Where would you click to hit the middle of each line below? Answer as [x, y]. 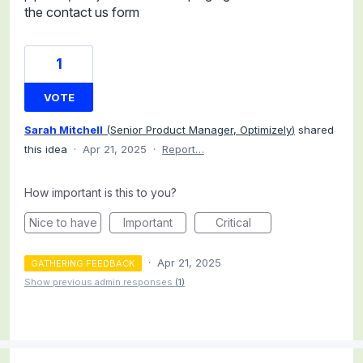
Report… [183, 149]
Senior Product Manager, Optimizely [201, 130]
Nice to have [63, 222]
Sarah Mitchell [64, 130]
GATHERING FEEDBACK [83, 263]
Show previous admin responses [100, 282]
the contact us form [82, 12]
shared [314, 130]
